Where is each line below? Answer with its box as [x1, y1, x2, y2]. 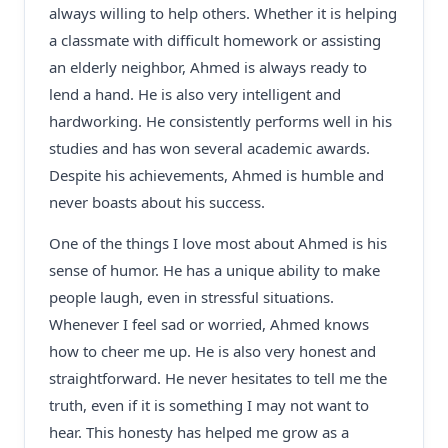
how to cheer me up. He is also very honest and [49, 341, 376, 361]
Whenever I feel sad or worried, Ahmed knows [49, 314, 369, 334]
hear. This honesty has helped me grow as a [49, 422, 349, 442]
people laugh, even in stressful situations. [49, 287, 334, 307]
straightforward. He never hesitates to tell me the [49, 368, 387, 388]
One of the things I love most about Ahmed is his [49, 233, 387, 253]
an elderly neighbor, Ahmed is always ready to [49, 57, 367, 77]
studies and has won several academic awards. [49, 138, 370, 158]
